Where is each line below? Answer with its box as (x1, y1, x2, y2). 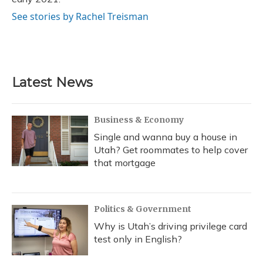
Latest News (12, 75, 93, 91)
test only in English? (94, 233, 182, 245)
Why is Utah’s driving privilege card (94, 220, 247, 232)
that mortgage (94, 157, 156, 169)
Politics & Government (94, 204, 191, 215)
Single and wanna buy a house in (94, 131, 237, 143)
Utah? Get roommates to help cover (94, 144, 248, 156)
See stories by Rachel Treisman (12, 10, 149, 23)
